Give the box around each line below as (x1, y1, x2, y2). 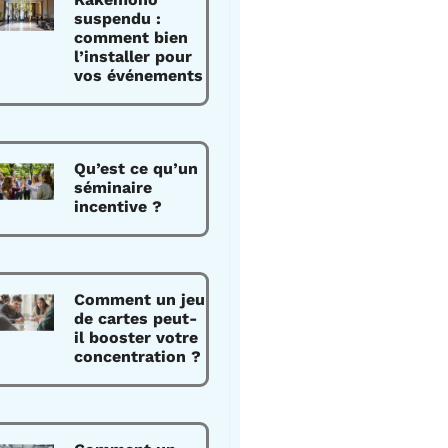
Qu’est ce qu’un (74, 159, 199, 178)
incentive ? (74, 197, 163, 216)
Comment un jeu (74, 290, 206, 309)
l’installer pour (74, 47, 193, 66)
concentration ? (74, 347, 202, 366)
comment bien (74, 28, 189, 47)
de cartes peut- (74, 309, 198, 328)
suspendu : (74, 9, 162, 28)
